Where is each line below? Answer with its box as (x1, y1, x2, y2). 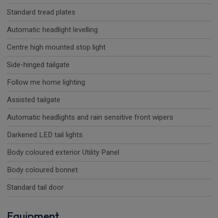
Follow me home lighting (7, 78, 85, 87)
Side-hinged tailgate (7, 60, 70, 70)
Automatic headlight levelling (7, 25, 98, 35)
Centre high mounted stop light (7, 43, 106, 52)
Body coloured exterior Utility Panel (7, 148, 119, 157)
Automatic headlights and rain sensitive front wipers (7, 113, 173, 122)
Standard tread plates (7, 8, 75, 17)
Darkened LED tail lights (7, 130, 83, 140)
